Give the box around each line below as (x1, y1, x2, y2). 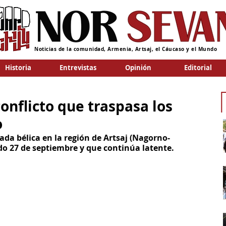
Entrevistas (60, 63, 96, 72)
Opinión (125, 63, 151, 72)
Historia (5, 63, 31, 72)
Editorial (184, 63, 212, 72)
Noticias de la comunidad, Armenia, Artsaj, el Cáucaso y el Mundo (34, 45, 217, 52)
